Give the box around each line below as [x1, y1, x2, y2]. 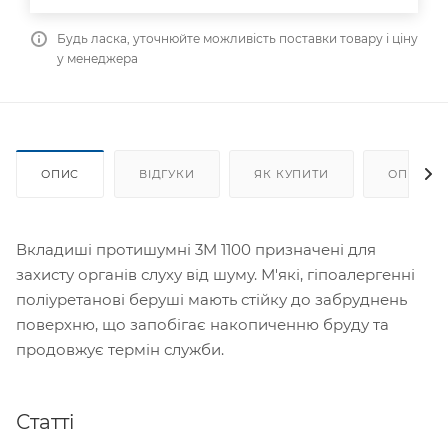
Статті [16, 409, 74, 434]
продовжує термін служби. [16, 339, 224, 359]
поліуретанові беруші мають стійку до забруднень [16, 289, 407, 309]
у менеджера [57, 50, 138, 66]
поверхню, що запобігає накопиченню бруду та [16, 314, 389, 334]
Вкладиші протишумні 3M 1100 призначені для [16, 239, 376, 259]
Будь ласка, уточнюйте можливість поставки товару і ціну [57, 30, 418, 46]
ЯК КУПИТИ [254, 166, 329, 181]
